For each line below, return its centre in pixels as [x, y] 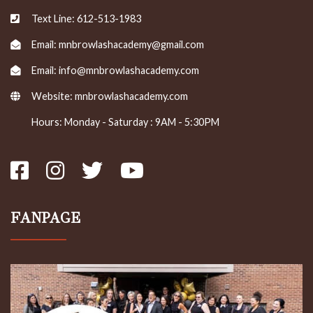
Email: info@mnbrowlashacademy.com [115, 71]
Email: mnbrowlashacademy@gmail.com [118, 45]
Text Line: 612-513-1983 [86, 19]
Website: [53, 96]
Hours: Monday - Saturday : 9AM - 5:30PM [125, 122]
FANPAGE [45, 218]
